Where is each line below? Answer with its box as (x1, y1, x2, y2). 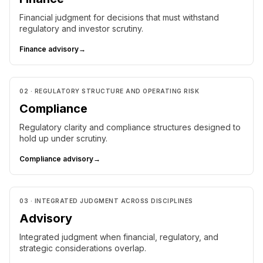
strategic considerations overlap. (19, 243, 146, 253)
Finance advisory (19, 45, 79, 53)
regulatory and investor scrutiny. (19, 23, 143, 33)
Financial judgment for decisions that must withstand (19, 12, 219, 22)
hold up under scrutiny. (19, 133, 107, 143)
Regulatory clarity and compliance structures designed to (19, 122, 241, 132)
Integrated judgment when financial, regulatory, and (19, 232, 218, 242)
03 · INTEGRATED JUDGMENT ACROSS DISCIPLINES (19, 197, 193, 204)
